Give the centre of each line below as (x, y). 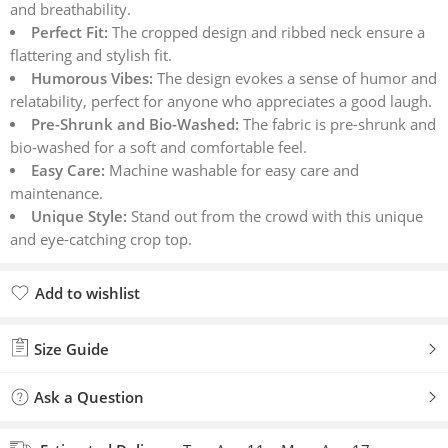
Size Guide (69, 349)
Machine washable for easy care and (231, 170)
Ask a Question (87, 397)
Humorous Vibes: (91, 78)
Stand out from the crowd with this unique (274, 216)
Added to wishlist (96, 317)
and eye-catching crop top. (101, 239)
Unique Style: (78, 216)
